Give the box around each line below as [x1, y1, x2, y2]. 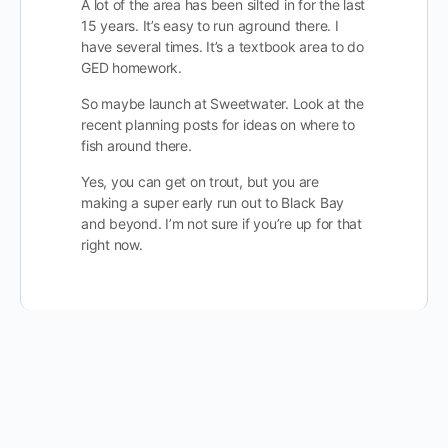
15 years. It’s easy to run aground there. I [81, 17, 339, 34]
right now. [81, 236, 143, 253]
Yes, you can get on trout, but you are [81, 173, 319, 190]
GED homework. [81, 59, 182, 76]
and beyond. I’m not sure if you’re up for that [81, 215, 362, 232]
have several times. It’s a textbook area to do [81, 38, 364, 55]
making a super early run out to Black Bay [81, 194, 345, 211]
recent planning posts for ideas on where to [81, 116, 355, 133]
